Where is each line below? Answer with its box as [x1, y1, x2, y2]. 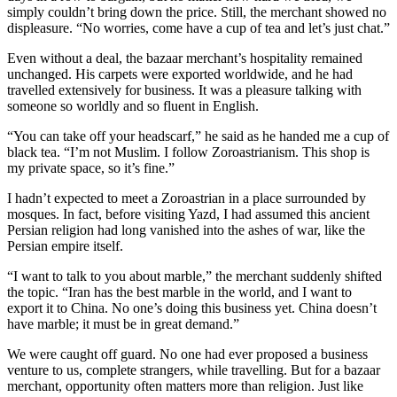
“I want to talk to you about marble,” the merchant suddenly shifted [7, 269, 382, 284]
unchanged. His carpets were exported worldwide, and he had [7, 66, 353, 82]
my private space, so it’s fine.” [7, 160, 175, 176]
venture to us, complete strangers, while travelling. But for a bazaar [7, 362, 380, 378]
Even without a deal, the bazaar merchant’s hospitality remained [7, 51, 362, 66]
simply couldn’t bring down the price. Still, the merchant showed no [7, 4, 386, 20]
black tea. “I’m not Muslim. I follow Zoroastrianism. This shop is [7, 144, 370, 160]
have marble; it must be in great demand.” [7, 316, 239, 332]
